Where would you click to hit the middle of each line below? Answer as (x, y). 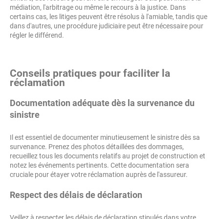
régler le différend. (37, 35)
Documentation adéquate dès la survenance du (102, 103)
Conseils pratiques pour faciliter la (90, 73)
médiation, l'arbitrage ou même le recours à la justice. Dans (98, 7)
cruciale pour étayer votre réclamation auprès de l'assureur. (99, 175)
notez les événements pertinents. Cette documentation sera (99, 165)
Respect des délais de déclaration (76, 195)
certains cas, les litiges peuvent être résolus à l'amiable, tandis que (109, 17)
